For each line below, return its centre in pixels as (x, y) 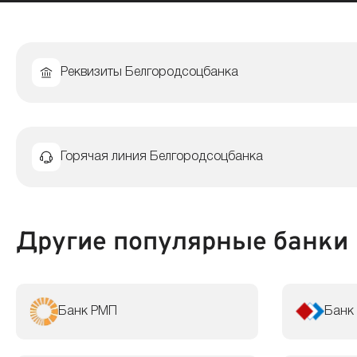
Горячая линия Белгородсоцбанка (162, 157)
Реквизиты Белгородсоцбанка (149, 72)
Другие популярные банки (182, 243)
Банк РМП (88, 311)
